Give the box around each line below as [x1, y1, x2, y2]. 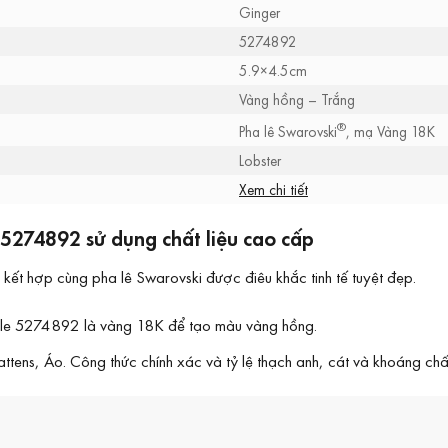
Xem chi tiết [239, 178, 308, 200]
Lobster [239, 149, 281, 171]
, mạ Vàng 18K [346, 121, 435, 142]
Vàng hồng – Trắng [239, 88, 355, 110]
